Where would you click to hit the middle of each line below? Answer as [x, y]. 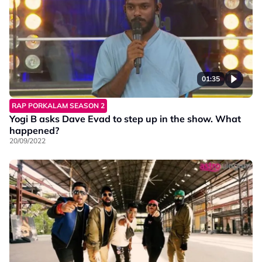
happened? [34, 130]
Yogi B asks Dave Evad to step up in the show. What [125, 118]
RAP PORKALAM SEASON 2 [58, 105]
